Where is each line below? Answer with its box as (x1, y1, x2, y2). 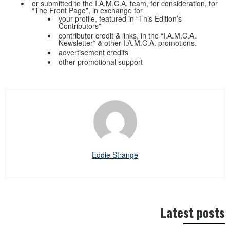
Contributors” (59, 21, 101, 31)
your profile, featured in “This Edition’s (59, 13, 182, 24)
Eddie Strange (92, 149, 138, 160)
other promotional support (59, 56, 143, 67)
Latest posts (161, 203, 225, 222)
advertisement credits (59, 47, 128, 57)
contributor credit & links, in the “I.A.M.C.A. (59, 30, 196, 41)
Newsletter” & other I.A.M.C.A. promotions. (59, 37, 197, 48)
